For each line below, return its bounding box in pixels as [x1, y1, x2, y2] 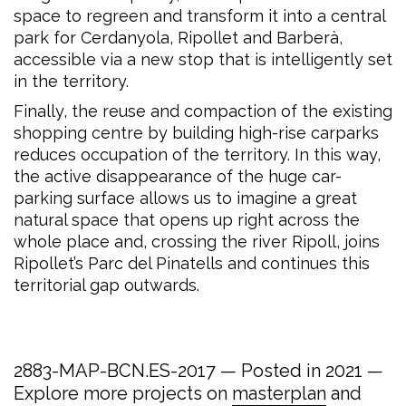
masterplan [232, 382, 326, 404]
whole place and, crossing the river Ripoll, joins [14, 232, 380, 252]
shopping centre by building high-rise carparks [14, 123, 379, 143]
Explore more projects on [14, 382, 232, 404]
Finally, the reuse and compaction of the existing [14, 101, 392, 121]
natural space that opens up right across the [14, 210, 360, 230]
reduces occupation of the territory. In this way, [14, 145, 381, 165]
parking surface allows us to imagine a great [14, 188, 357, 208]
